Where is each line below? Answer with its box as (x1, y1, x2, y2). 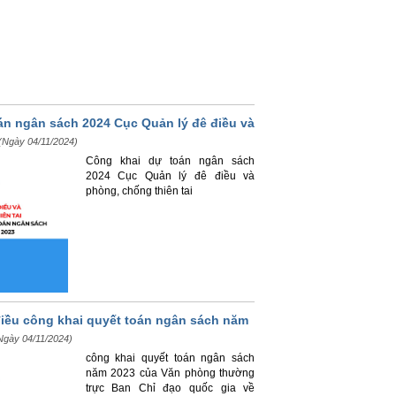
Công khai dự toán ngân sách (85, 155, 255, 168)
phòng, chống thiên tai (85, 185, 193, 198)
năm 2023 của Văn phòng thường (85, 367, 255, 380)
